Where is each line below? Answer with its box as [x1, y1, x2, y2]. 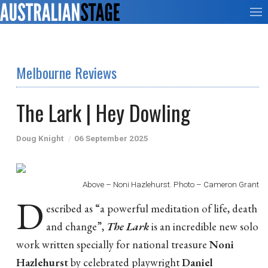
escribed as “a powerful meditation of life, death [46, 201, 257, 215]
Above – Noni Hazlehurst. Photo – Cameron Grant [83, 179, 259, 189]
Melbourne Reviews [16, 62, 117, 83]
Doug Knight [16, 133, 63, 143]
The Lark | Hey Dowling [16, 97, 190, 128]
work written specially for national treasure [16, 237, 209, 251]
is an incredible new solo [151, 219, 258, 233]
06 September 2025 [74, 133, 148, 143]
